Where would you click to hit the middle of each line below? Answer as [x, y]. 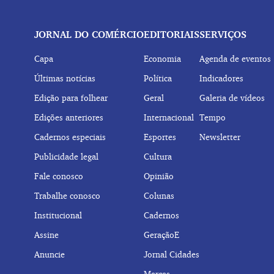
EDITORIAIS [172, 34]
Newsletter [220, 137]
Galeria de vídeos [232, 98]
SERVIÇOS [223, 34]
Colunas [159, 195]
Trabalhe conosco [67, 195]
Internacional [169, 117]
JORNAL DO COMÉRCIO [89, 34]
